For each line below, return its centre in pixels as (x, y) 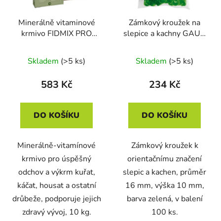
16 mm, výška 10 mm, (165, 186)
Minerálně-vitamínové (56, 146)
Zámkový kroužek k (165, 146)
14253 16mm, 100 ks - (165, 45)
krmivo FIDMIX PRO (56, 34)
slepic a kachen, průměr (165, 172)
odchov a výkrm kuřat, (56, 172)
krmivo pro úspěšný (56, 159)
